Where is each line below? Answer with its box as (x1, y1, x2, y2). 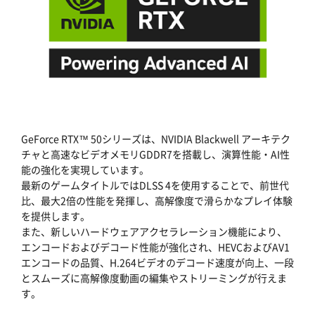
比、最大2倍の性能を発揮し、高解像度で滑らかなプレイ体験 (21, 193, 292, 207)
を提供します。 (21, 208, 90, 223)
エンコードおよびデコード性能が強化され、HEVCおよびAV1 (21, 239, 290, 254)
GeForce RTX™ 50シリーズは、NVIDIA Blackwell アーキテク (21, 131, 290, 146)
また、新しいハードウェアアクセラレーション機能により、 (21, 224, 287, 238)
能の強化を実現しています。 (21, 162, 149, 176)
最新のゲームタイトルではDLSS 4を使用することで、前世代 (21, 177, 289, 192)
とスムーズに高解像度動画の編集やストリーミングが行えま (21, 270, 287, 285)
